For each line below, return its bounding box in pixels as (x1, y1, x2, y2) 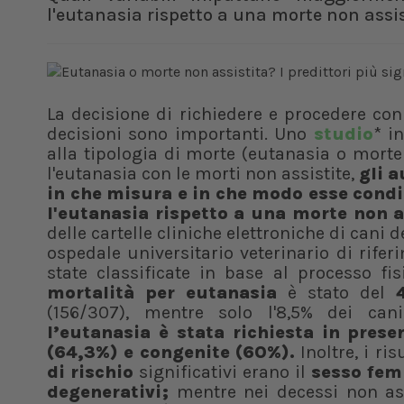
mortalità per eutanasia (47, 282, 278, 303)
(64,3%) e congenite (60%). (47, 342, 295, 363)
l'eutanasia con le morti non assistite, (47, 163, 359, 184)
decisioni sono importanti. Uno (47, 124, 314, 144)
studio (313, 124, 373, 144)
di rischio (47, 362, 134, 382)
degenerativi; (47, 381, 169, 402)
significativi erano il (133, 362, 312, 382)
